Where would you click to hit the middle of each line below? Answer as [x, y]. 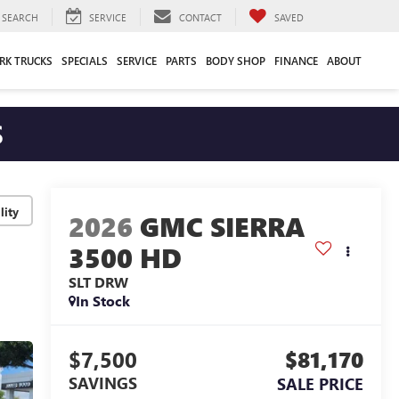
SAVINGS [102, 383]
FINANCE [296, 60]
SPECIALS [85, 60]
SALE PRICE [320, 384]
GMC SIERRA [222, 227]
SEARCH [20, 17]
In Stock [102, 301]
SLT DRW [98, 282]
